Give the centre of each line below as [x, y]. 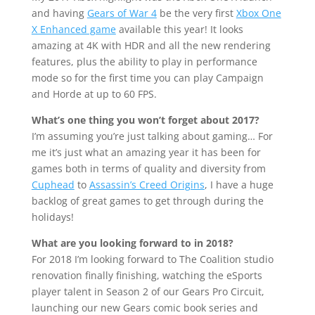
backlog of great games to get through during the [147, 201]
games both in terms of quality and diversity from [148, 169]
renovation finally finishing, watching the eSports [147, 276]
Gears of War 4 [122, 13]
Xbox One [258, 13]
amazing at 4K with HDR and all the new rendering [151, 46]
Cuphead [53, 185]
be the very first [196, 13]
